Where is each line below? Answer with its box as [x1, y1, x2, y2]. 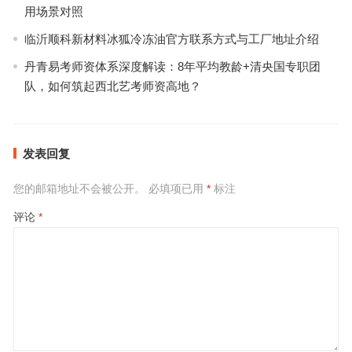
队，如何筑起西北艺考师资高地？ [24, 79, 201, 93]
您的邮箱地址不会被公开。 [13, 181, 145, 195]
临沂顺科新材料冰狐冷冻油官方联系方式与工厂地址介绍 [24, 31, 319, 46]
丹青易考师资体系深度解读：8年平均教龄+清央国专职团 [24, 59, 321, 73]
